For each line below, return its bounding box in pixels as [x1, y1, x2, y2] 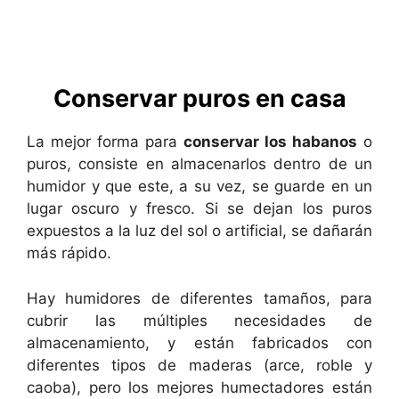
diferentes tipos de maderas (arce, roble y [27, 355, 372, 374]
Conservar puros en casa [53, 84, 346, 113]
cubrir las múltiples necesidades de [27, 311, 372, 330]
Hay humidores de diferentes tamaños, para [27, 289, 372, 307]
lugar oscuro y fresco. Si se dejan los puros [27, 199, 372, 217]
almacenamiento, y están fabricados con [27, 333, 372, 352]
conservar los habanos [183, 133, 357, 151]
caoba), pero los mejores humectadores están [27, 378, 372, 396]
